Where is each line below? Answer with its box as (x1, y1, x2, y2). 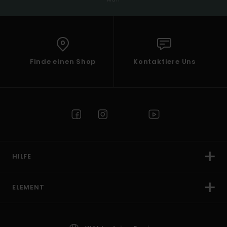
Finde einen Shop (29, 57, 96, 67)
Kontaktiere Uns (133, 57, 196, 67)
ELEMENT (12, 182, 45, 193)
